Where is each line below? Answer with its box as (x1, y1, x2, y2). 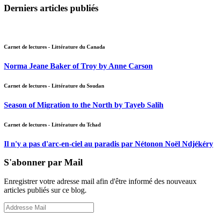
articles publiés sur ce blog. (4, 185, 87, 194)
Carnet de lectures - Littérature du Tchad (4, 121, 101, 127)
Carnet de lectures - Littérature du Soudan (4, 82, 104, 89)
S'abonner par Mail (4, 157, 83, 168)
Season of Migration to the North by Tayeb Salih (4, 100, 163, 109)
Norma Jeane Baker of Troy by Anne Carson (4, 61, 153, 70)
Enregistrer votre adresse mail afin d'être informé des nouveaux (4, 177, 197, 185)
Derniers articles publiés (4, 2, 98, 13)
